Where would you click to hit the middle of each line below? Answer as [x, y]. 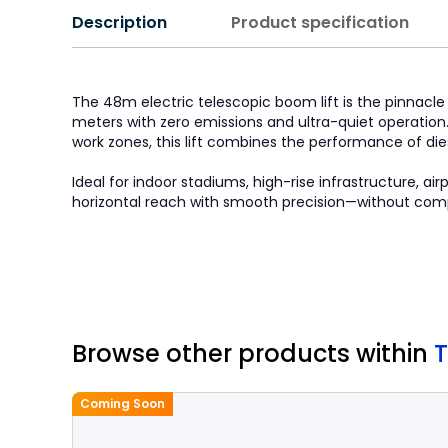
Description [119, 22]
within [395, 353]
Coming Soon [122, 403]
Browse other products [214, 353]
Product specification [320, 22]
